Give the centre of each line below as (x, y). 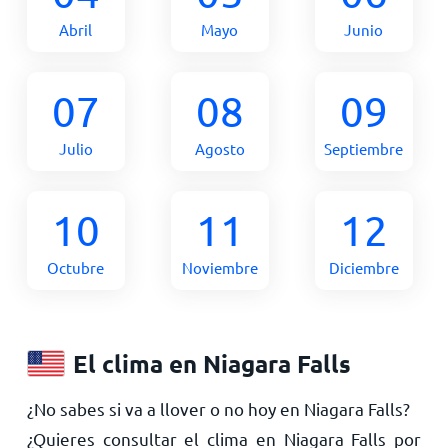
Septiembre (364, 148)
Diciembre (363, 267)
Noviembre (219, 267)
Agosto (219, 148)
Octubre (76, 267)
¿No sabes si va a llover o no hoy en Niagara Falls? (218, 408)
